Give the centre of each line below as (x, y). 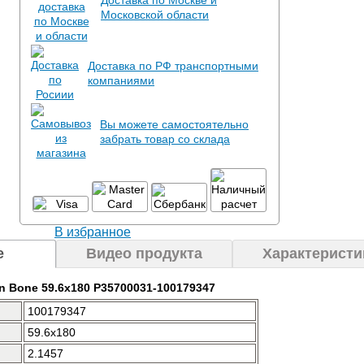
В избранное (93, 232)
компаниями (121, 80)
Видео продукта (144, 253)
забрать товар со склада (165, 139)
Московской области (155, 15)
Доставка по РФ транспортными (173, 66)
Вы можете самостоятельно (174, 124)
